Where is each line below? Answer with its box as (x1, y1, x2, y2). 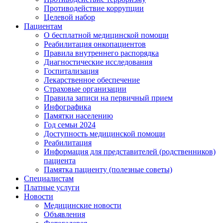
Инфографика (44, 102, 91, 111)
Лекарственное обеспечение (44, 75, 140, 84)
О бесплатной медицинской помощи (44, 30, 169, 39)
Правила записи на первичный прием (44, 93, 173, 102)
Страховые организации (44, 84, 126, 93)
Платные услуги (24, 183, 80, 192)
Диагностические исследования (44, 57, 152, 66)
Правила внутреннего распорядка (44, 48, 159, 57)
